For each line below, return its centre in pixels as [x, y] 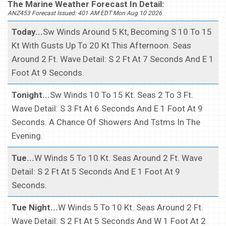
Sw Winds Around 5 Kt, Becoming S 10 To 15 [127, 32]
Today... [27, 32]
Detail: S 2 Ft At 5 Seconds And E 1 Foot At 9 [96, 171]
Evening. [27, 135]
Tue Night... [35, 207]
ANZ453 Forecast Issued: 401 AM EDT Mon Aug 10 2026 [85, 13]
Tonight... [31, 95]
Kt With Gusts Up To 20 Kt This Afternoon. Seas [101, 45]
